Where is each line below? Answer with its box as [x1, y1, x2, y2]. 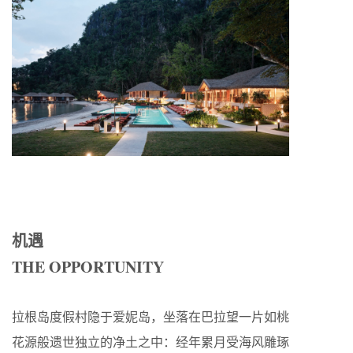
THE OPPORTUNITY [12, 255, 164, 278]
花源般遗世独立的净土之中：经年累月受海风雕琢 [12, 333, 289, 350]
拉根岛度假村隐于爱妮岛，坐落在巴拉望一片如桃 [12, 308, 289, 325]
